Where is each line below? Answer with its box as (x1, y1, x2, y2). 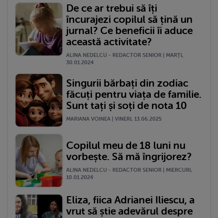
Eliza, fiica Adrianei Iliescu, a (66, 194, 195, 206)
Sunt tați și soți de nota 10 (66, 99, 187, 111)
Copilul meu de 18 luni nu (66, 139, 185, 151)
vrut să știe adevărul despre (66, 205, 193, 217)
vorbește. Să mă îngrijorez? (66, 150, 192, 163)
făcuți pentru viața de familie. (66, 88, 201, 100)
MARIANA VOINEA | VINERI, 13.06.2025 (66, 115, 162, 122)
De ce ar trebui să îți (66, 2, 157, 14)
